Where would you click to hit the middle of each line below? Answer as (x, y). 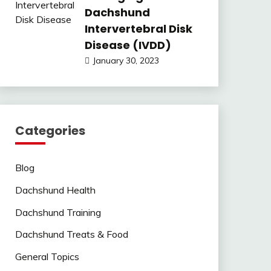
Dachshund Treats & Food (71, 234)
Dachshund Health (55, 190)
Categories (50, 131)
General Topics (47, 257)
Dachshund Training (58, 212)
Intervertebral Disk (138, 29)
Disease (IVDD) (128, 45)
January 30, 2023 (126, 60)
